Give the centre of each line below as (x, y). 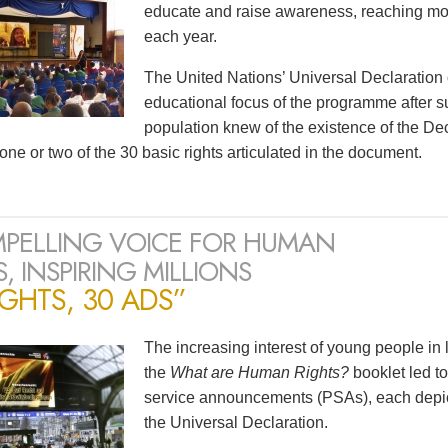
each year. (180, 37)
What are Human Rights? (259, 373)
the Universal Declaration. (236, 423)
